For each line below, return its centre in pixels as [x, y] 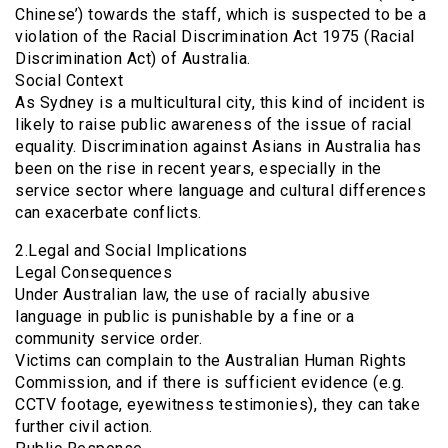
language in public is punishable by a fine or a [185, 317]
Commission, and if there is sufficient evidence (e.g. [210, 383]
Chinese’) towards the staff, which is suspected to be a [221, 15]
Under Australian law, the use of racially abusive [193, 295]
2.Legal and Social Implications [131, 251]
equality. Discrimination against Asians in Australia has [218, 147]
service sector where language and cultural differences [220, 191]
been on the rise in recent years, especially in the [198, 169]
